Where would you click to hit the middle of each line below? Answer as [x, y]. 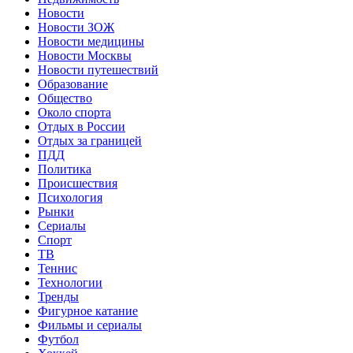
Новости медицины [91, 41]
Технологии [70, 282]
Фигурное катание [88, 310]
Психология [70, 197]
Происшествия [78, 183]
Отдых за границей [90, 140]
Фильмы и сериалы [90, 325]
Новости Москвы [85, 55]
